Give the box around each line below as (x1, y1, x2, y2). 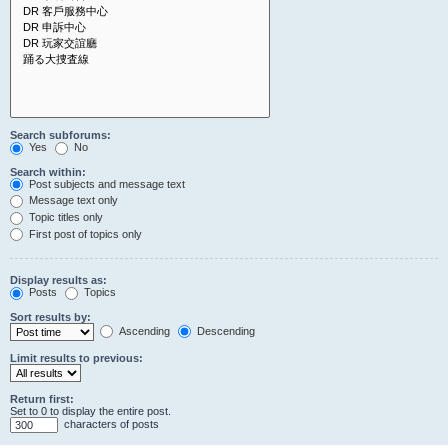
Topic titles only (26, 211, 103, 224)
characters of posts (61, 417, 159, 430)
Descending (194, 324, 255, 337)
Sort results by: (10, 310, 91, 323)
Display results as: (10, 274, 107, 287)
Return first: (10, 392, 74, 405)
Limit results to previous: (10, 351, 143, 364)
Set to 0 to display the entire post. (10, 404, 171, 417)
